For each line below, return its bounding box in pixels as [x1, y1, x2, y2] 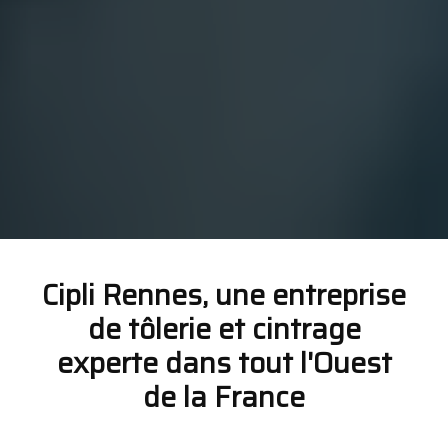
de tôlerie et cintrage [87, 305, 361, 352]
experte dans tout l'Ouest [56, 339, 392, 386]
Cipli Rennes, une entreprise [42, 271, 406, 318]
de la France [143, 373, 305, 420]
